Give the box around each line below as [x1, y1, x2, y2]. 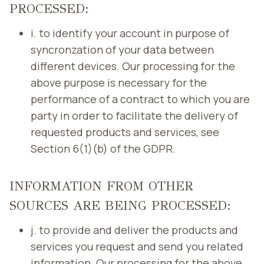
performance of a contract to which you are [31, 91, 250, 106]
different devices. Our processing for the [31, 58, 235, 73]
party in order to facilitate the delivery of [31, 108, 238, 123]
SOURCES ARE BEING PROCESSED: [9, 197, 231, 213]
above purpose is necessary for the [31, 75, 207, 90]
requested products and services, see [31, 124, 219, 139]
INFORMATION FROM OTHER [9, 177, 193, 194]
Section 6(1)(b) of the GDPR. [31, 141, 176, 156]
